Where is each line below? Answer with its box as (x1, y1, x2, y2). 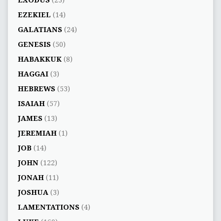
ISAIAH (17, 99, 45, 108)
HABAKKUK (17, 55, 62, 63)
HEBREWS (17, 84, 55, 93)
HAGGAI (17, 70, 48, 78)
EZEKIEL (17, 10, 51, 19)
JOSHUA (17, 188, 48, 196)
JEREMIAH (17, 129, 57, 137)
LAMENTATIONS (17, 203, 79, 211)
